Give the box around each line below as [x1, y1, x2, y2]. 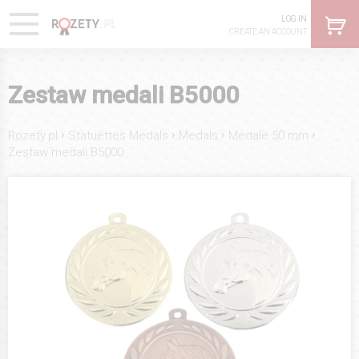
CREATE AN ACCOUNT [229, 27, 307, 36]
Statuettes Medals [68, 127, 168, 143]
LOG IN [281, 14, 307, 23]
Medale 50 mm [228, 127, 309, 143]
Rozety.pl [8, 127, 58, 143]
